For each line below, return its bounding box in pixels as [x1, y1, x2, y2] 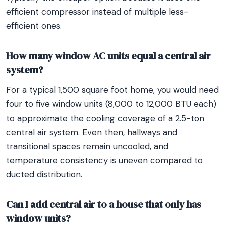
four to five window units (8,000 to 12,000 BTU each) [6, 98, 216, 109]
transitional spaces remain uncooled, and [6, 141, 168, 152]
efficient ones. [6, 20, 62, 31]
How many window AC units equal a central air [6, 49, 211, 63]
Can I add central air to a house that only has [6, 197, 201, 211]
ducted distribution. [6, 169, 82, 180]
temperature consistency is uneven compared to [6, 155, 203, 166]
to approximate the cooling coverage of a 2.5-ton [6, 113, 204, 124]
